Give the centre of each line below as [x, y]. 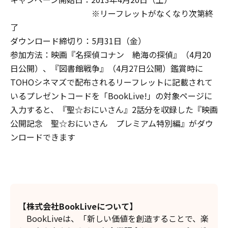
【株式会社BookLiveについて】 [78, 206]
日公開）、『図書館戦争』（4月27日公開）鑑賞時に [107, 68]
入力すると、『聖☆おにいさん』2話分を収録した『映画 [114, 110]
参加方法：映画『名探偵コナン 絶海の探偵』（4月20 [111, 55]
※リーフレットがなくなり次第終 [112, 13]
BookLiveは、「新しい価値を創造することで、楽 [113, 219]
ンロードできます [43, 137]
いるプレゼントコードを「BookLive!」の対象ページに [111, 96]
